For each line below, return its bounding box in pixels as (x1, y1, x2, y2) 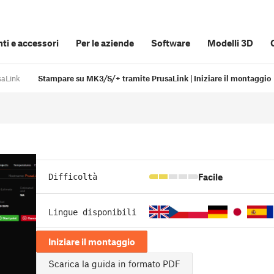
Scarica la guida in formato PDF (48, 258, 180, 270)
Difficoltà (48, 172, 97, 182)
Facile (198, 171, 223, 182)
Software (151, 37, 190, 48)
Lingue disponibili (48, 207, 136, 217)
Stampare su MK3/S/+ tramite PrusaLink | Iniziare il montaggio (38, 73, 271, 84)
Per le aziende (76, 37, 134, 48)
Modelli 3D (207, 37, 253, 48)
